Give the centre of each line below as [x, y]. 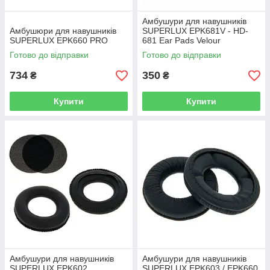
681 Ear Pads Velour [181, 41]
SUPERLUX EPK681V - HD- [195, 31]
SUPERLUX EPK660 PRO [59, 41]
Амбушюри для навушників [63, 31]
